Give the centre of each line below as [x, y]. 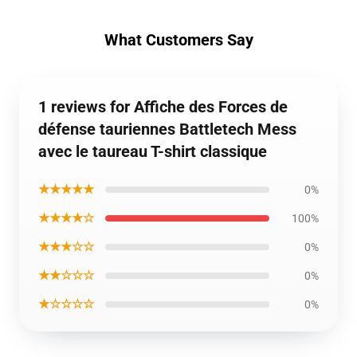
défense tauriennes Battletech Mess [167, 129]
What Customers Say [178, 40]
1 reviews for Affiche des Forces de [163, 107]
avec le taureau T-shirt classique [153, 151]
